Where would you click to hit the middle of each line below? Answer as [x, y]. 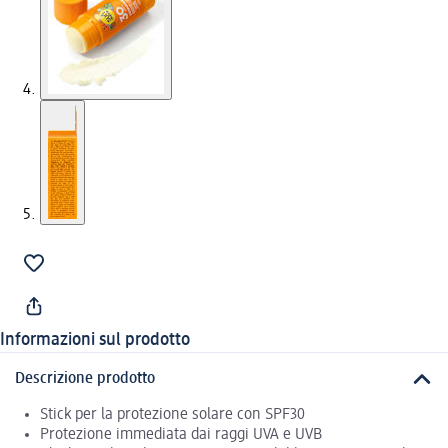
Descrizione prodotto [85, 378]
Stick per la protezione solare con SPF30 [172, 415]
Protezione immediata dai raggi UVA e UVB [181, 435]
